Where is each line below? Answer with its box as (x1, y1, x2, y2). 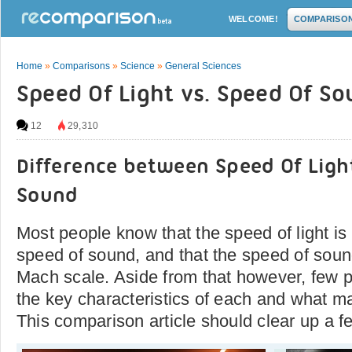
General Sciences (165, 60, 241, 71)
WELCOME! (229, 14, 278, 24)
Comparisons (53, 60, 110, 71)
